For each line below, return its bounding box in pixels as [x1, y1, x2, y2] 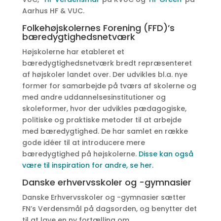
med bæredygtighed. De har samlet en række [22, 126, 188, 136]
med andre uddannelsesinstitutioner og [22, 92, 166, 102]
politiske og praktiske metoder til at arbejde [22, 115, 182, 125]
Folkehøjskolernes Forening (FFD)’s [22, 22, 175, 34]
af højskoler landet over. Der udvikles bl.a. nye [22, 70, 187, 79]
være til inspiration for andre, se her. [22, 160, 153, 170]
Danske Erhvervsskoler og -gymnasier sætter [22, 192, 186, 202]
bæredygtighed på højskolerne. [22, 149, 139, 159]
